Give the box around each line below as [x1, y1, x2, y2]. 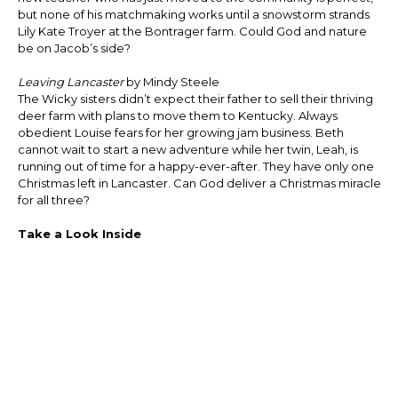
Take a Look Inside [17, 227, 141, 242]
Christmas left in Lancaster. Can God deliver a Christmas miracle [17, 176, 381, 191]
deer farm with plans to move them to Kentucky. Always [17, 108, 338, 123]
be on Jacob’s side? [17, 41, 131, 56]
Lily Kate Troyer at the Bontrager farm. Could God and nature [17, 24, 367, 39]
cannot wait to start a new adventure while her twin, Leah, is [17, 142, 358, 157]
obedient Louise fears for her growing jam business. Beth [17, 125, 344, 140]
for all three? [17, 193, 92, 208]
